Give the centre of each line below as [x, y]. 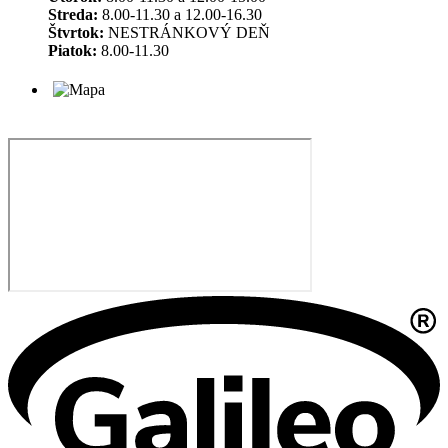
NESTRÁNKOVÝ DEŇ [187, 33]
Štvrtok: [76, 33]
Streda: [73, 15]
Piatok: [72, 51]
